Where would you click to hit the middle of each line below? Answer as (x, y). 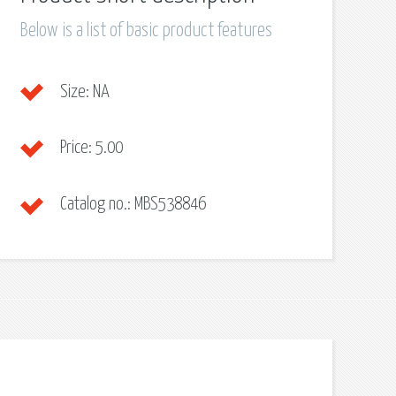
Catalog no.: (95, 204)
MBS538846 (168, 204)
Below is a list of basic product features (146, 31)
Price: (76, 148)
